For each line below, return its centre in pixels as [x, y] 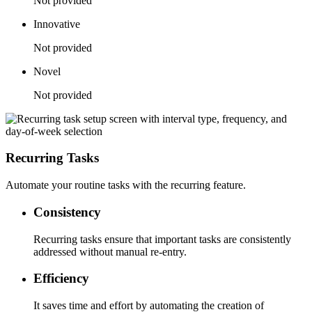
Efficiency [61, 279]
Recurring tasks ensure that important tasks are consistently [162, 239]
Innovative [57, 24]
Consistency [67, 212]
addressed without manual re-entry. [110, 251]
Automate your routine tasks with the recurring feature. [126, 185]
